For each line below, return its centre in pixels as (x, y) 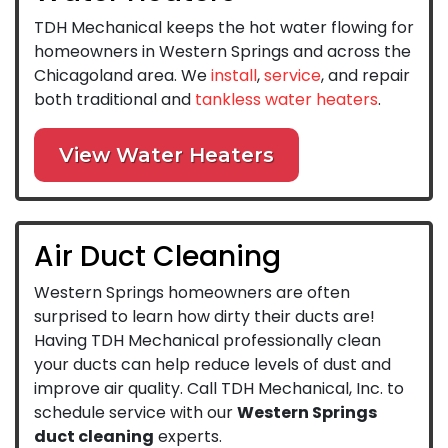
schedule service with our (135, 412)
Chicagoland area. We (122, 75)
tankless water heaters (286, 99)
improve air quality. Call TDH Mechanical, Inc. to (219, 388)
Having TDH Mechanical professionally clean (207, 340)
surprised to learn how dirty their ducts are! (204, 316)
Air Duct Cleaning (157, 256)
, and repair (365, 75)
